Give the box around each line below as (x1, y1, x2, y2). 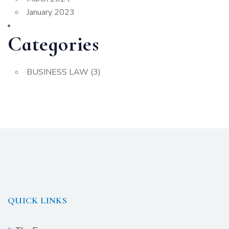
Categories (8, 32, 99, 56)
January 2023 (27, 7, 75, 18)
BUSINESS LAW (27, 66, 88, 78)
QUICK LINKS (8, 195, 67, 206)
